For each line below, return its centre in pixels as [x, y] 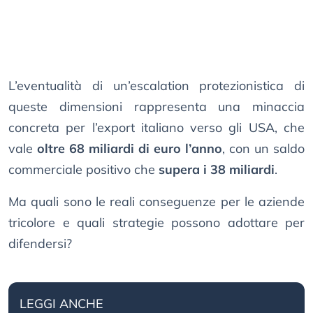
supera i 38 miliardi [217, 170]
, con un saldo [263, 149]
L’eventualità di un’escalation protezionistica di [156, 86]
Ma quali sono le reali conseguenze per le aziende [156, 202]
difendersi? [40, 244]
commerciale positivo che [83, 170]
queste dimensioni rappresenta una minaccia [156, 107]
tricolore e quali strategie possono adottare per [156, 223]
